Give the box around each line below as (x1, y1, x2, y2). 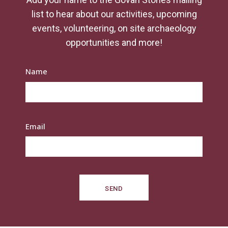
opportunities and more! (66, 37, 162, 48)
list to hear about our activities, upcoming (31, 9, 197, 19)
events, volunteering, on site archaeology (32, 23, 196, 34)
